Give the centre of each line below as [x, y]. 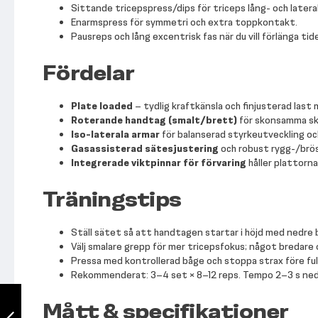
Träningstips [112, 199]
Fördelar [88, 73]
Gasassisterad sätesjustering [145, 149]
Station [32, 302]
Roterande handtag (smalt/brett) [154, 120]
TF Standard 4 [45, 289]
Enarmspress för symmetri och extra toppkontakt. [184, 22]
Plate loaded [102, 106]
